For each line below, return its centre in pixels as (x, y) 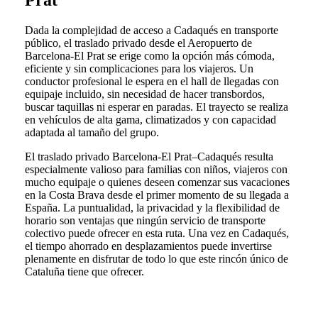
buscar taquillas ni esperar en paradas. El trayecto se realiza (156, 107)
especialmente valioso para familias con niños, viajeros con (156, 170)
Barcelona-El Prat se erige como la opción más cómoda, (149, 56)
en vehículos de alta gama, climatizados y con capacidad (150, 120)
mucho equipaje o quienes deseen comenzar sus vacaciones (157, 182)
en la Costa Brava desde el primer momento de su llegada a (157, 195)
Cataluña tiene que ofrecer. (84, 272)
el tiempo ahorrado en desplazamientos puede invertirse (148, 246)
